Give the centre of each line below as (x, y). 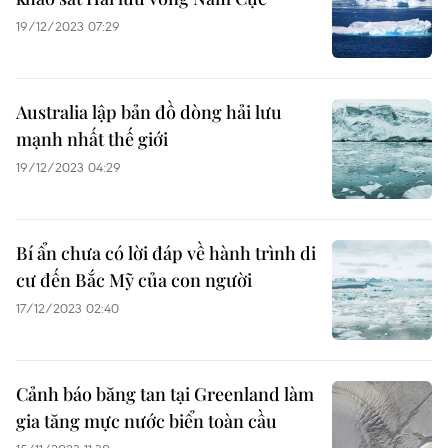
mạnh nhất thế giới (92, 139)
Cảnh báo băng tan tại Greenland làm (165, 394)
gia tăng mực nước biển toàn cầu (146, 421)
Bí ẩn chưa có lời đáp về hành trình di (166, 253)
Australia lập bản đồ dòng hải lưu (149, 112)
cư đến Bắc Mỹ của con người (134, 280)
